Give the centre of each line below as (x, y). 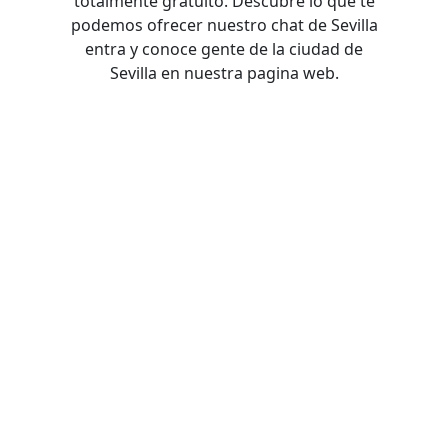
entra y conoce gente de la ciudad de (224, 49)
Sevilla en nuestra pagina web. (224, 73)
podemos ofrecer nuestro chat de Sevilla (224, 25)
